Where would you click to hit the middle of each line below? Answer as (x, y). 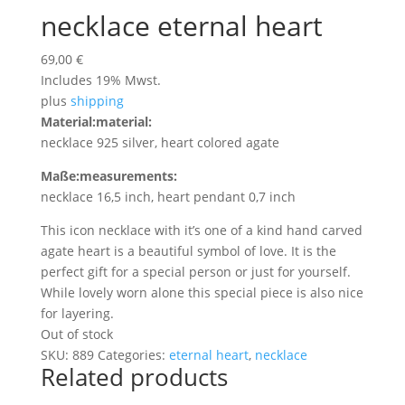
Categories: (133, 354)
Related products (134, 377)
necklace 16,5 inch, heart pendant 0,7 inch (168, 196)
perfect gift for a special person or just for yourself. (195, 271)
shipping (97, 100)
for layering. (77, 313)
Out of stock (76, 334)
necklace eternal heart (181, 25)
